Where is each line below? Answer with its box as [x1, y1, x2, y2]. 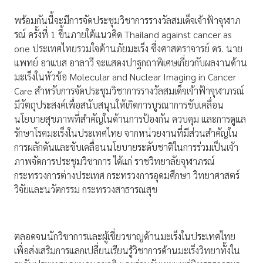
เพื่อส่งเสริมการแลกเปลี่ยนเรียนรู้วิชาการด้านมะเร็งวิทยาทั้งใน [14, 244, 240, 257]
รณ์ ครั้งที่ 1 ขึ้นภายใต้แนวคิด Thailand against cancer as [14, 28, 232, 41]
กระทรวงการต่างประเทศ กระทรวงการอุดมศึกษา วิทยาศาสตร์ [14, 169, 240, 182]
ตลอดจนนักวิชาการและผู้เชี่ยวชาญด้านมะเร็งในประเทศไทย [14, 230, 235, 243]
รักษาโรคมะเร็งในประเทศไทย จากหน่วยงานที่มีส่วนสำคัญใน [14, 127, 238, 140]
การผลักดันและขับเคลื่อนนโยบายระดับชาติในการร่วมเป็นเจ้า [14, 141, 238, 154]
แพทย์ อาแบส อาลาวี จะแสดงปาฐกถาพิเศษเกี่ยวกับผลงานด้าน [14, 56, 247, 69]
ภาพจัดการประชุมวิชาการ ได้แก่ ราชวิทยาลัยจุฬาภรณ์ [14, 155, 215, 168]
